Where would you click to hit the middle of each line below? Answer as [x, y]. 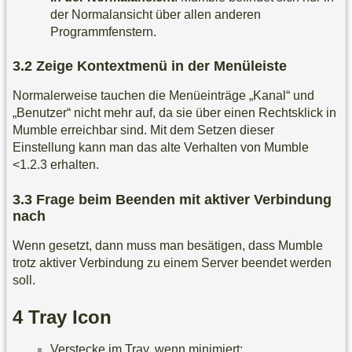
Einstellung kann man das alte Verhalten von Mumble [161, 148]
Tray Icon [70, 317]
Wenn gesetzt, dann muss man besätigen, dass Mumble [168, 245]
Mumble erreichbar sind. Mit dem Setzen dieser [143, 130]
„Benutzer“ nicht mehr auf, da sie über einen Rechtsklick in [174, 113]
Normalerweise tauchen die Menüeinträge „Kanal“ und [163, 96]
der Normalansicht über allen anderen [156, 14]
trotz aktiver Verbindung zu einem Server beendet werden [172, 262]
